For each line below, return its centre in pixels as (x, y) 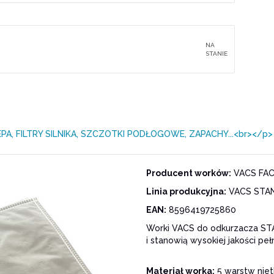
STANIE (217, 53)
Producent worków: (189, 173)
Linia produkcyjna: (186, 192)
